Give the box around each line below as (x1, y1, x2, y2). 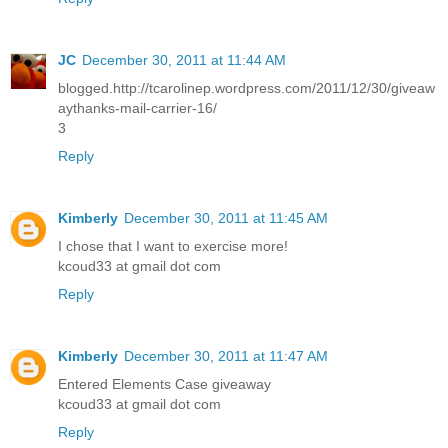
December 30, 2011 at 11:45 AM (124, 209, 328, 226)
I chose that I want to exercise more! (58, 237, 288, 254)
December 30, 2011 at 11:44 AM (82, 51, 286, 68)
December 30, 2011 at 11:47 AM (124, 347, 328, 364)
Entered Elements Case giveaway (58, 375, 271, 392)
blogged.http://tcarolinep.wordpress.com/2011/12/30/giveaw (58, 79, 435, 96)
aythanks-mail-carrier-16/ (58, 99, 217, 116)
